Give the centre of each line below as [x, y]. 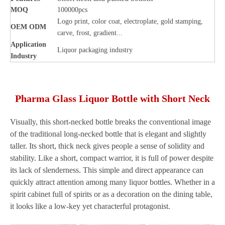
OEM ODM [28, 27]
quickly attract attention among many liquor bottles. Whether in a [113, 182]
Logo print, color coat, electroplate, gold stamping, [130, 21]
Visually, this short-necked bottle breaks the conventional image [110, 122]
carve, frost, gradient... [90, 33]
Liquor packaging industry [95, 50]
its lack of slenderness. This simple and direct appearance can [107, 170]
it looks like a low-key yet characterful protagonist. [90, 206]
